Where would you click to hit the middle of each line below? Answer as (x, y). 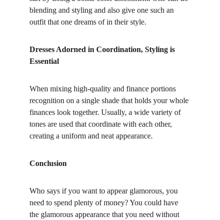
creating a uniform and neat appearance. (91, 136)
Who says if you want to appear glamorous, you (105, 191)
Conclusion (48, 163)
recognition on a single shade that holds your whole (110, 100)
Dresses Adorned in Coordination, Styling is (103, 49)
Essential (44, 61)
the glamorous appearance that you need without (105, 214)
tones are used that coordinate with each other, (102, 124)
